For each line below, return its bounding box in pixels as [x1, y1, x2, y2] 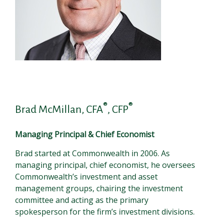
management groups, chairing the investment [15, 183, 183, 194]
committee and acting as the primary [15, 195, 149, 206]
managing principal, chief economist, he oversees [15, 160, 196, 171]
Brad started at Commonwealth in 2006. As [15, 148, 170, 159]
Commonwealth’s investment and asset [15, 171, 158, 182]
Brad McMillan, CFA [15, 104, 104, 116]
